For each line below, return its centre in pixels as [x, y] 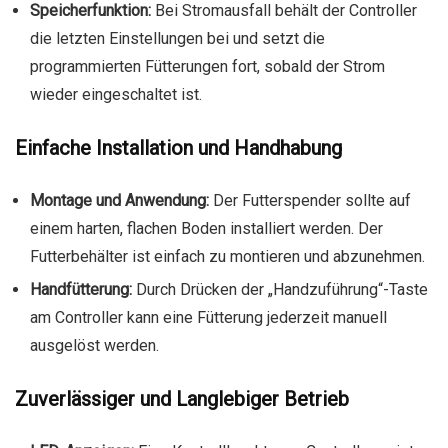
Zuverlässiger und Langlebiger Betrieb [182, 399]
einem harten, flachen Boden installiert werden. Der [206, 229]
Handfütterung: [81, 290]
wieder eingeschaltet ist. [116, 95]
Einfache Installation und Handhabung [178, 148]
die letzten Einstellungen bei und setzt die [177, 39]
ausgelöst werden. [94, 346]
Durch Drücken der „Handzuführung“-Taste [280, 290]
